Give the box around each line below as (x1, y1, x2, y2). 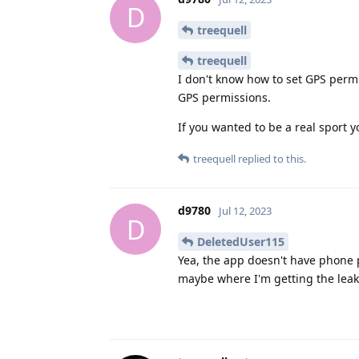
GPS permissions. (178, 90, 271, 106)
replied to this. (236, 151, 306, 167)
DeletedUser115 (197, 234, 284, 250)
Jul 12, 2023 (219, 204, 272, 219)
